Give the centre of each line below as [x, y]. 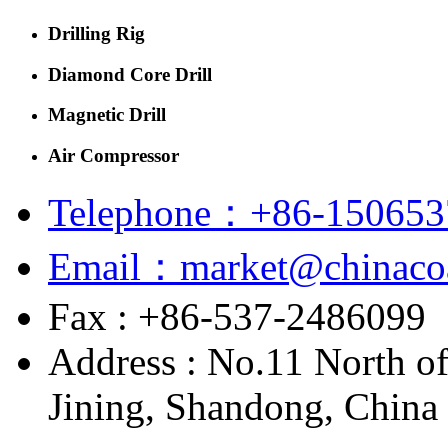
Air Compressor [113, 156]
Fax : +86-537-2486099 [237, 316]
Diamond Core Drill [130, 74]
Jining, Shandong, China [243, 406]
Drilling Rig [96, 34]
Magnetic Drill [107, 115]
